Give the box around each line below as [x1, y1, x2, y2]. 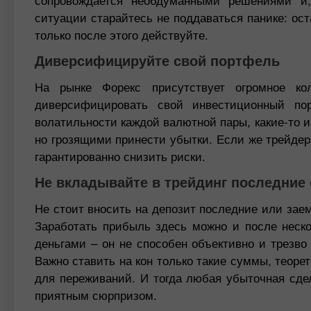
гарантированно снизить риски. [35, 147, 205, 165]
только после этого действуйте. [35, 26, 208, 43]
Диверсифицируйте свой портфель [35, 50, 280, 70]
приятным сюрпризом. [35, 286, 157, 303]
